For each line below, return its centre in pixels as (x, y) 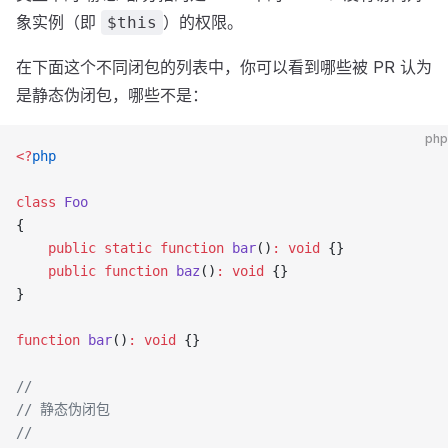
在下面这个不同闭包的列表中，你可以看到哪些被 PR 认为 (224, 67)
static (124, 248)
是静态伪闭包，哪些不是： (112, 95)
